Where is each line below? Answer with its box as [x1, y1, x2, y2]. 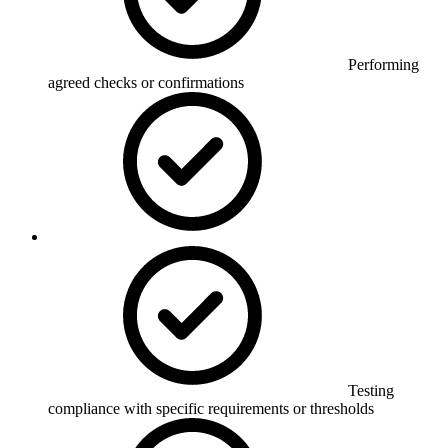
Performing [348, 55, 419, 73]
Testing [348, 381, 394, 399]
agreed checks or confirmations [48, 73, 244, 91]
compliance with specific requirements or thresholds [48, 399, 374, 417]
